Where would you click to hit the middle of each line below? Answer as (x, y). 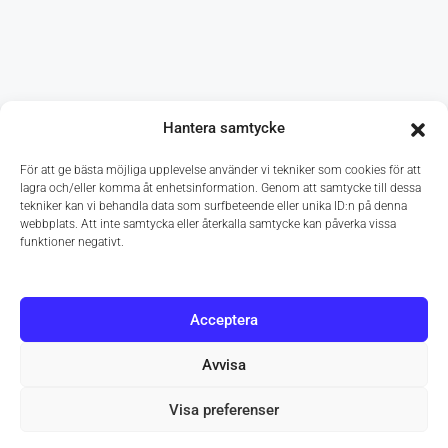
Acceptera (224, 319)
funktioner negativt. (72, 242)
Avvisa (224, 364)
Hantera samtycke (224, 128)
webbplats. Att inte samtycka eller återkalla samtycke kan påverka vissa (208, 224)
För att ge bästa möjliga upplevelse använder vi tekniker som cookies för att (220, 170)
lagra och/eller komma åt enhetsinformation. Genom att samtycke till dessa (220, 188)
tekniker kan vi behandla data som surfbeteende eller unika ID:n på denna (213, 206)
